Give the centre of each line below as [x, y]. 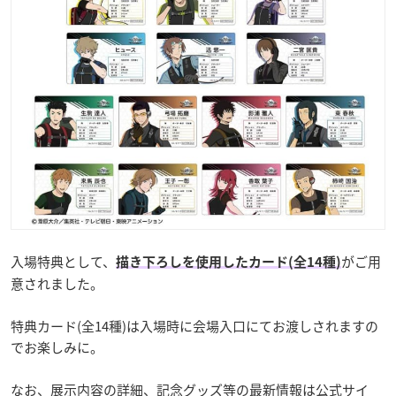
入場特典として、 [63, 261]
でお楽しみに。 [57, 347]
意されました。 [57, 283]
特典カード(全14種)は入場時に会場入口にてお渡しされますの [194, 326]
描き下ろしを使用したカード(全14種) [228, 262]
